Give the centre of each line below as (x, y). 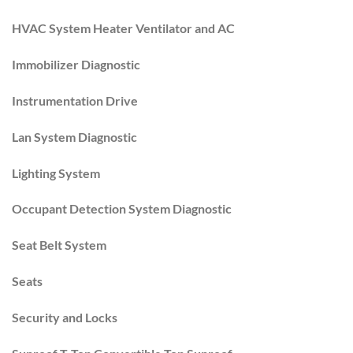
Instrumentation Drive (75, 101)
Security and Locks (65, 317)
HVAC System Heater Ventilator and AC (123, 28)
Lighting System (56, 173)
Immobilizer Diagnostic (76, 65)
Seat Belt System (59, 245)
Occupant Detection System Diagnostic (122, 209)
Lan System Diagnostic (74, 136)
